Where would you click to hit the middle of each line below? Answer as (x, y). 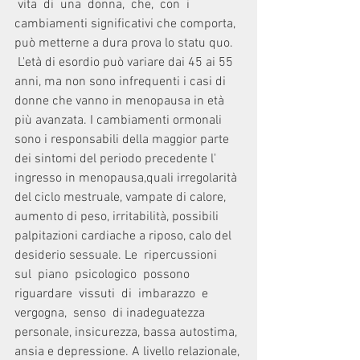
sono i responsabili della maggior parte (123, 140)
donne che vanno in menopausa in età (121, 101)
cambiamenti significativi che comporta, (127, 24)
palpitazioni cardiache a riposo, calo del (125, 236)
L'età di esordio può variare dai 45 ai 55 (125, 63)
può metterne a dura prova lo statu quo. (129, 43)
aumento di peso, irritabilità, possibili (118, 217)
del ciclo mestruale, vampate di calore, (122, 198)
